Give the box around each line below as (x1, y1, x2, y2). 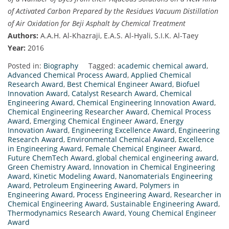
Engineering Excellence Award (72, 125, 175, 135)
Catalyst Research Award (72, 88, 156, 98)
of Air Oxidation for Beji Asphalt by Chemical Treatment (8, 18, 186, 28)
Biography (43, 60, 78, 71)
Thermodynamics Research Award (8, 208, 125, 218)
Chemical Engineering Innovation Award (77, 97, 214, 107)
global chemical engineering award (96, 152, 217, 163)
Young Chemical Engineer (128, 208, 216, 218)
